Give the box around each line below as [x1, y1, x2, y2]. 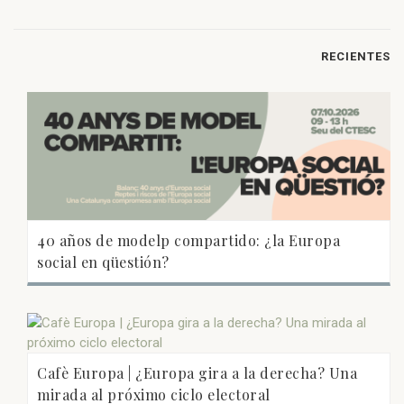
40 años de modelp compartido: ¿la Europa [37, 231, 340, 251]
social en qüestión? [37, 252, 170, 272]
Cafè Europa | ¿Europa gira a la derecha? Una [37, 363, 357, 383]
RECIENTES [321, 49, 390, 63]
